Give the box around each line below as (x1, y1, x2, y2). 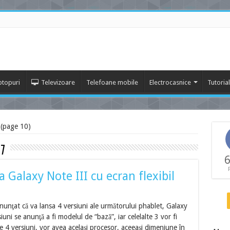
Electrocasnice (149, 79, 191, 86)
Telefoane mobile (86, 79, 138, 86)
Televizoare (41, 79, 75, 86)
